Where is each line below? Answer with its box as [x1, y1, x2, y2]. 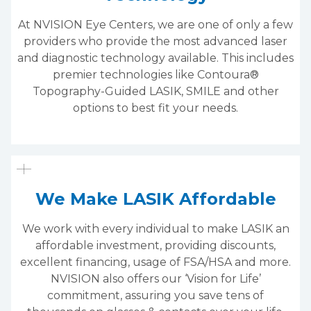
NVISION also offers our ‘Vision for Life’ [50, 271, 261, 285]
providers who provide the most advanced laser [24, 34, 287, 48]
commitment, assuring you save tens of [47, 288, 264, 302]
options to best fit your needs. [73, 101, 238, 115]
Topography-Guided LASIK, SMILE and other [32, 84, 279, 98]
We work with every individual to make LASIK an [22, 221, 289, 235]
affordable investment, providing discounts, [35, 238, 276, 252]
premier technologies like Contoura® [52, 67, 259, 81]
